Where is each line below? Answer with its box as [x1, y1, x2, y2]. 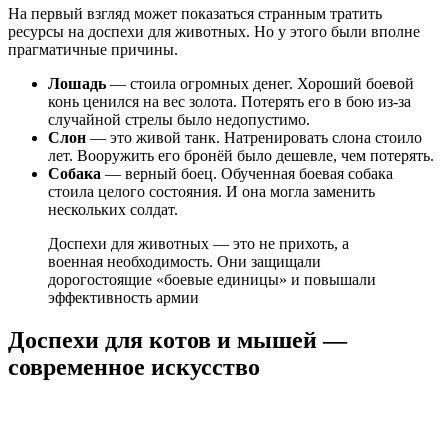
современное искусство [8, 353, 260, 380]
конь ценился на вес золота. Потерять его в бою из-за [48, 92, 411, 110]
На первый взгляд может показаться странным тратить [8, 4, 382, 22]
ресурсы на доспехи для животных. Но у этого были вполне [8, 22, 420, 40]
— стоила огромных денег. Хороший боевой [106, 74, 414, 92]
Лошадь [48, 74, 106, 92]
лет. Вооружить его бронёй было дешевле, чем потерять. [48, 146, 434, 164]
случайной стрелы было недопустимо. [48, 110, 310, 128]
